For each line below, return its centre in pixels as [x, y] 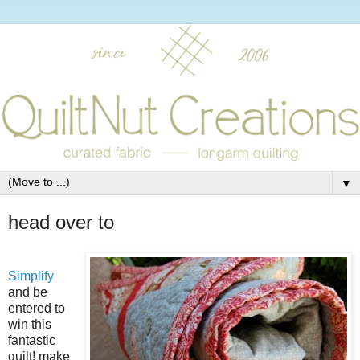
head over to [61, 222]
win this [30, 325]
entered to [37, 309]
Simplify [31, 276]
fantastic [32, 341]
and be [28, 292]
